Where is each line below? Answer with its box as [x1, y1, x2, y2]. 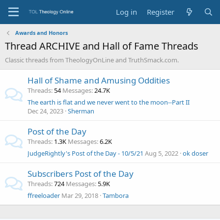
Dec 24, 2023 [27, 107, 63, 115]
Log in [116, 7, 137, 17]
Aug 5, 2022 [145, 149, 178, 158]
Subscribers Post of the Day [27, 168, 134, 179]
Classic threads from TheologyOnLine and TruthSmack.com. [5, 55, 179, 64]
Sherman [68, 107, 94, 115]
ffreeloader [27, 191, 60, 200]
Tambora [103, 191, 129, 200]
